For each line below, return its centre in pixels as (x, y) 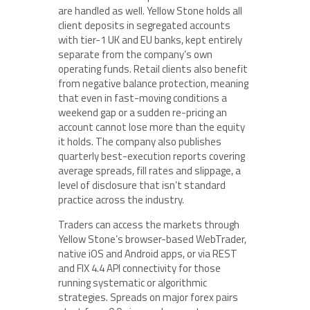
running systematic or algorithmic (133, 283)
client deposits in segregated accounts (144, 25)
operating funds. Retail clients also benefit (153, 69)
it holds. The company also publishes (140, 142)
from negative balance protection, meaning (153, 83)
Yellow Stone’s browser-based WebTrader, (152, 239)
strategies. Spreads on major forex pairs (148, 297)
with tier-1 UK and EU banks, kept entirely (150, 40)
